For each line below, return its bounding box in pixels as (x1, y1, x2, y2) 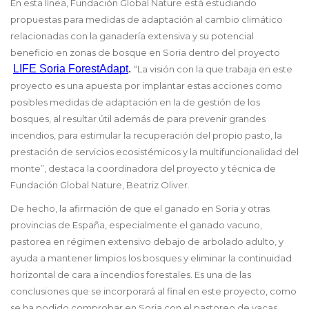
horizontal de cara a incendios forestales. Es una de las (10, 269, 251, 281)
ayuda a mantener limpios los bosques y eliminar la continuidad (10, 252, 292, 264)
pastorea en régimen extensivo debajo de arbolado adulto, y (10, 236, 283, 248)
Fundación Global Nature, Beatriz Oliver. (10, 179, 192, 191)
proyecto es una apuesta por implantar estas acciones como (10, 80, 282, 92)
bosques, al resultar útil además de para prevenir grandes (10, 113, 266, 125)
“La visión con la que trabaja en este (134, 63, 292, 75)
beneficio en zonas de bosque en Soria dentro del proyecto (10, 47, 280, 59)
